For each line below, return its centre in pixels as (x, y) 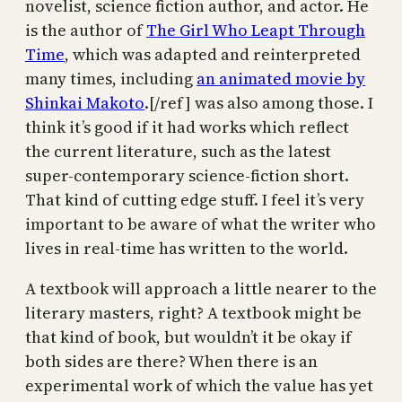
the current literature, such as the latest (178, 151)
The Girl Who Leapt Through (256, 30)
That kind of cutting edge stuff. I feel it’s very (195, 199)
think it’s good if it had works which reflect (187, 127)
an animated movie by (281, 78)
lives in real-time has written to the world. (187, 248)
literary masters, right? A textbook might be (193, 312)
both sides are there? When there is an (171, 361)
